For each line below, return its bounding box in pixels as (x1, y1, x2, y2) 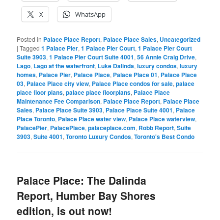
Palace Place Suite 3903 (35, 106, 103, 114)
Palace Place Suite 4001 (106, 106, 173, 114)
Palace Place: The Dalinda (17, 172, 147, 188)
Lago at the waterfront (33, 61, 95, 70)
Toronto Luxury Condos (66, 132, 132, 141)
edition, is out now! (17, 203, 112, 218)
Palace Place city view (27, 79, 89, 88)
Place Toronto (17, 114, 55, 123)
